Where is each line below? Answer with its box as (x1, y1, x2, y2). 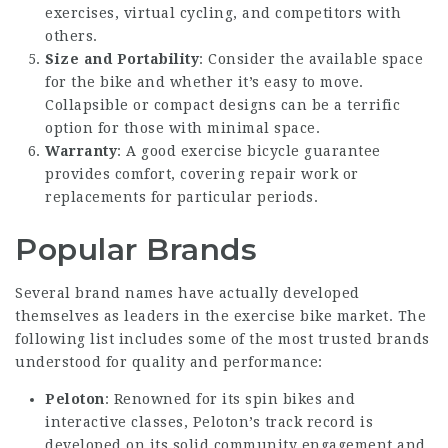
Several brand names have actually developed (15, 285, 360, 301)
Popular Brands (15, 231, 257, 268)
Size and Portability (45, 51, 199, 67)
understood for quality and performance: (15, 354, 323, 370)
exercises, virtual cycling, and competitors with (45, 5, 401, 21)
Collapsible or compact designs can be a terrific (45, 97, 400, 113)
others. (45, 28, 98, 44)
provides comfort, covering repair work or (45, 166, 359, 182)
